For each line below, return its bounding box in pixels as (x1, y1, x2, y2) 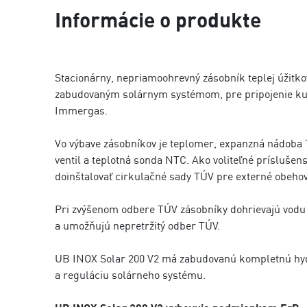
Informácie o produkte (55, 6, 261, 32)
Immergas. (55, 103, 108, 117)
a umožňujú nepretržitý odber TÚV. (55, 219, 220, 232)
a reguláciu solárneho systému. (55, 268, 206, 282)
